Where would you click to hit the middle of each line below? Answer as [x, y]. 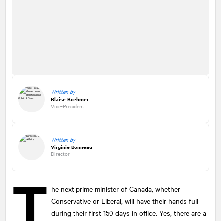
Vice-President [68, 106]
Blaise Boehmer [70, 99]
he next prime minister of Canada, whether [116, 189]
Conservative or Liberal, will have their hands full [125, 201]
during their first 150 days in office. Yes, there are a [129, 212]
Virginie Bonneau [72, 147]
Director [60, 153]
